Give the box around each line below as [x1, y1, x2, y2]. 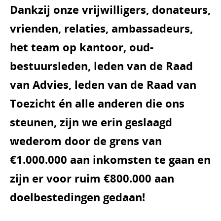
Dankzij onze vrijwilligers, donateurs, [10, 2, 211, 17]
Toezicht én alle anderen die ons [10, 96, 184, 110]
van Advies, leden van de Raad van [10, 77, 196, 92]
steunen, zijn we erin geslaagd [10, 114, 172, 129]
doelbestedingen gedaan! [10, 189, 145, 204]
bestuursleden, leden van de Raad [10, 58, 193, 73]
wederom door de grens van [10, 133, 162, 148]
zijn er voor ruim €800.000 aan [10, 171, 174, 185]
